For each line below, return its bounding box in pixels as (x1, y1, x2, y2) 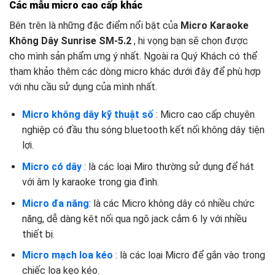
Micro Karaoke (178, 19, 249, 31)
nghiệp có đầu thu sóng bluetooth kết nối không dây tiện (21, 124, 265, 136)
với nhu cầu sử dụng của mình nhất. (9, 80, 157, 93)
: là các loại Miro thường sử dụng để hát (83, 160, 254, 172)
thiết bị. (21, 228, 55, 240)
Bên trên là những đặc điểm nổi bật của (9, 19, 178, 31)
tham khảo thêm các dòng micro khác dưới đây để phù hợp (9, 65, 261, 77)
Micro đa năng (21, 197, 89, 209)
